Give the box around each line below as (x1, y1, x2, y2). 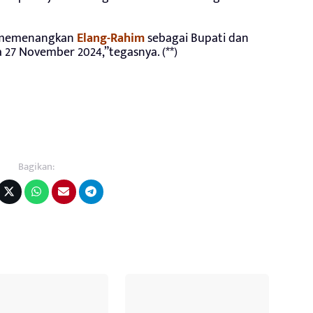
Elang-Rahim (77, 27, 145, 49)
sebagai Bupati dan (145, 27, 249, 49)
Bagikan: (18, 157, 54, 175)
